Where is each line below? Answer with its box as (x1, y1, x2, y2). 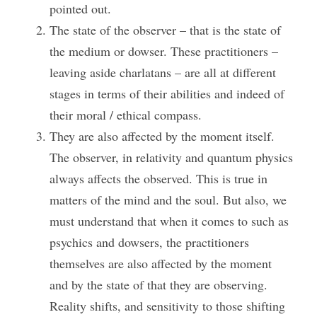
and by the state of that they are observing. (50, 276, 267, 293)
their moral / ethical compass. (50, 106, 202, 123)
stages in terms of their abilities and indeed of (50, 85, 284, 102)
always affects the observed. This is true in (50, 170, 267, 187)
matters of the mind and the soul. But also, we (50, 191, 287, 208)
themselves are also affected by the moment (50, 255, 272, 272)
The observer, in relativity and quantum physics (50, 149, 293, 166)
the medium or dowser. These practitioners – (50, 42, 278, 59)
